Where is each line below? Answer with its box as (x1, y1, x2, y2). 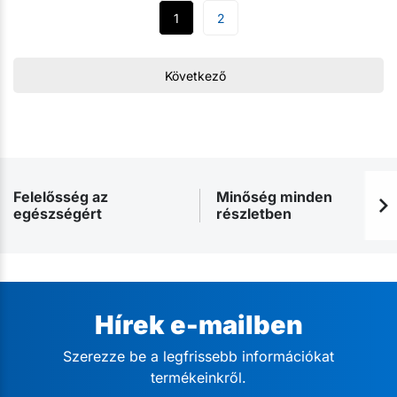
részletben (216, 204, 292, 222)
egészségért (13, 204, 102, 222)
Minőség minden (216, 187, 333, 206)
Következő (165, 67, 227, 83)
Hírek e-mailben (94, 308, 303, 340)
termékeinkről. (151, 369, 246, 387)
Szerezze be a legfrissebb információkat (63, 347, 334, 366)
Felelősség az (13, 187, 108, 206)
